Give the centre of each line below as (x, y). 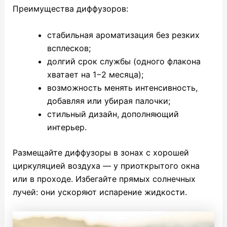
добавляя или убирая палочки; (108, 101)
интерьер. (67, 127)
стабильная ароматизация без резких (123, 35)
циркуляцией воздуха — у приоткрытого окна (106, 165)
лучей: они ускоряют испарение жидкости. (100, 192)
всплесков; (69, 48)
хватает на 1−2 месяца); (95, 74)
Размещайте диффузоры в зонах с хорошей (101, 152)
